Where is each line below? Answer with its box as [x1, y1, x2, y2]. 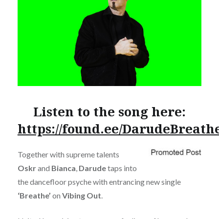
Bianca [51, 163, 76, 173]
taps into [106, 163, 137, 173]
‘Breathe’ [17, 191, 51, 200]
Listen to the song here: [33, 102, 186, 120]
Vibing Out [62, 191, 101, 200]
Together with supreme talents [17, 150, 119, 159]
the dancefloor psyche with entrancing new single [17, 177, 181, 187]
